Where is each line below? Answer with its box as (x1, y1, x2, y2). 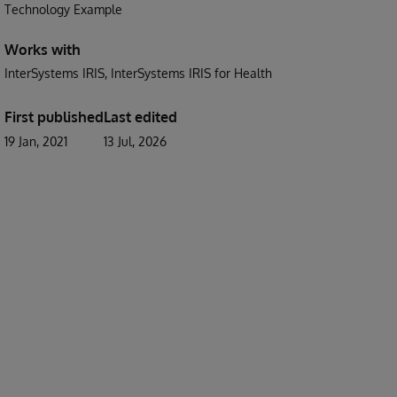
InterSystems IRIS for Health (111, 66, 272, 81)
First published (4, 108, 104, 126)
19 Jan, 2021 (4, 134, 67, 149)
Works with (4, 41, 81, 58)
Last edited (104, 108, 177, 126)
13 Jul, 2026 (104, 134, 167, 149)
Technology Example (4, 2, 122, 17)
